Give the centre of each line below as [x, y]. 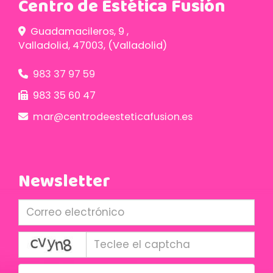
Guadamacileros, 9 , [80, 31]
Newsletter [64, 182]
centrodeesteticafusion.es [128, 116]
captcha [107, 238]
